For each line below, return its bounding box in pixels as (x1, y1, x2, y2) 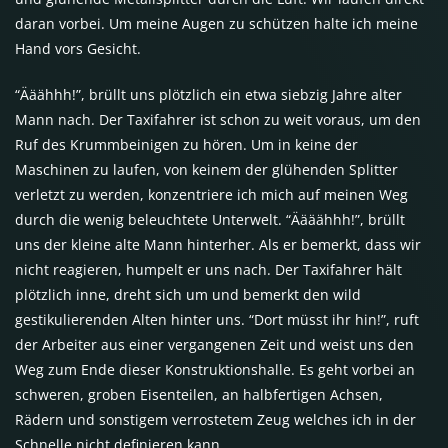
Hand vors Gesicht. (15, 38, 141, 58)
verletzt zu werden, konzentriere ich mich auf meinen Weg (15, 184, 408, 204)
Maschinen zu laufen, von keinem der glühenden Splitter (15, 159, 398, 179)
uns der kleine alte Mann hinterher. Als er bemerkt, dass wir (15, 234, 421, 254)
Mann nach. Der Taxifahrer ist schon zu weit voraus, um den (15, 109, 421, 129)
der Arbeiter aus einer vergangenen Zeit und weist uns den (15, 334, 414, 354)
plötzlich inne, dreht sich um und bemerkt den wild (15, 284, 361, 304)
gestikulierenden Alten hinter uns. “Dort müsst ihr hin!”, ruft (15, 309, 419, 329)
